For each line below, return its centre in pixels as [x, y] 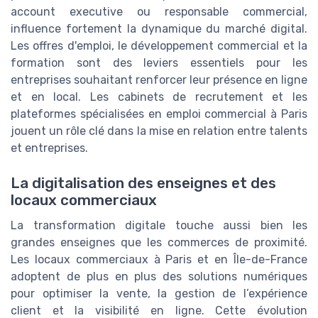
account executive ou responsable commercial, [159, 12]
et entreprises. [49, 148]
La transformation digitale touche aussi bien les [159, 225]
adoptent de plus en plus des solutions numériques [159, 276]
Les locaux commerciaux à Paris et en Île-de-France [159, 259]
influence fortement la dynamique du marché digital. [159, 29]
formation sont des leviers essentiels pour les [159, 63]
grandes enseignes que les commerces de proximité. [159, 242]
